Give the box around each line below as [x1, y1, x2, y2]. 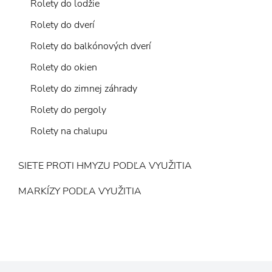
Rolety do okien [30, 61, 97, 74]
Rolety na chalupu [30, 124, 107, 138]
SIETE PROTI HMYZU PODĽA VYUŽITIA [18, 159, 192, 172]
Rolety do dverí [30, 18, 95, 32]
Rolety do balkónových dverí [30, 39, 151, 53]
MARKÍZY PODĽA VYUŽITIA [18, 185, 141, 198]
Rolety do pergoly [30, 103, 106, 117]
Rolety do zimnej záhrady [30, 82, 137, 95]
